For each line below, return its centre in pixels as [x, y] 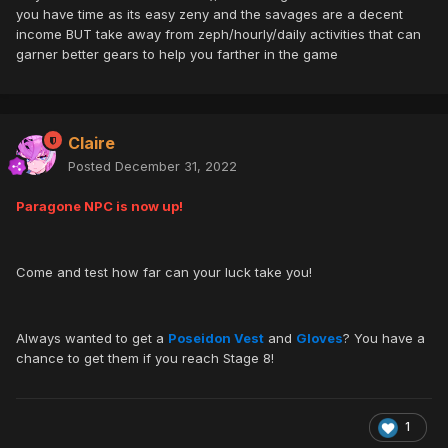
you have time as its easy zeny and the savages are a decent [209, 14]
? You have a [384, 338]
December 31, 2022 [176, 166]
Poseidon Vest [216, 338]
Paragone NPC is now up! [99, 206]
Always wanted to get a [92, 338]
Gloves [319, 338]
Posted [91, 166]
